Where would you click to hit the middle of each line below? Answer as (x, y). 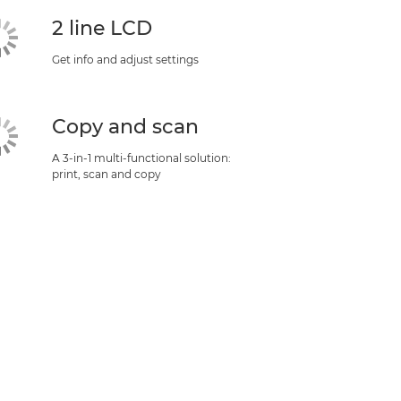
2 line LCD (102, 28)
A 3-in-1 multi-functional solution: (141, 158)
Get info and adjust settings (125, 60)
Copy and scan (125, 127)
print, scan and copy (106, 174)
